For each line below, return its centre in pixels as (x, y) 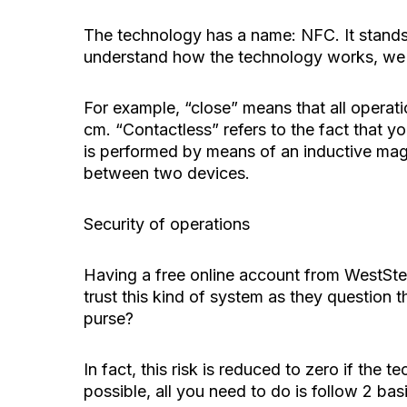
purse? (109, 318)
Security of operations (167, 224)
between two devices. (167, 173)
